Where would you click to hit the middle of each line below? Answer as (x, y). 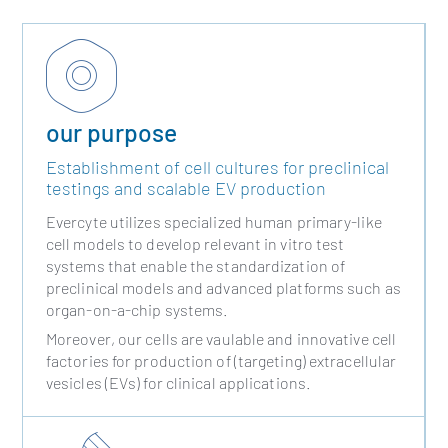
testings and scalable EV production (185, 187)
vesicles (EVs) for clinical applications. (178, 383)
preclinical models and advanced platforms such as (223, 288)
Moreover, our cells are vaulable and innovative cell (221, 339)
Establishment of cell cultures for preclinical (217, 166)
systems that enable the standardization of (195, 266)
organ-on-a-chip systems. (137, 310)
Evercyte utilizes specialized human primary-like (213, 222)
